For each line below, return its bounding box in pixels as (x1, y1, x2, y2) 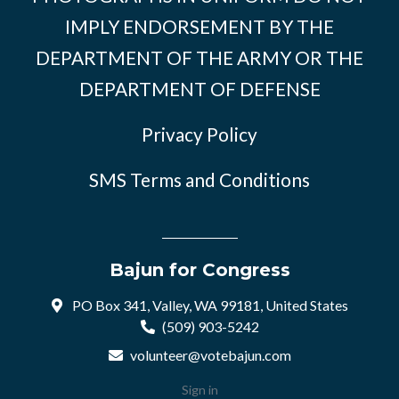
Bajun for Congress (109, 259, 290, 281)
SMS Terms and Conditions (89, 168, 310, 191)
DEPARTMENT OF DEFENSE (78, 77, 321, 101)
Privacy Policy (142, 123, 257, 146)
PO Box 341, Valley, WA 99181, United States (69, 297, 348, 314)
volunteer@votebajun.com (129, 346, 291, 364)
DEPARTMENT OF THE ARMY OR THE (36, 46, 363, 69)
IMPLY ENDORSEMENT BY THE (65, 15, 334, 38)
